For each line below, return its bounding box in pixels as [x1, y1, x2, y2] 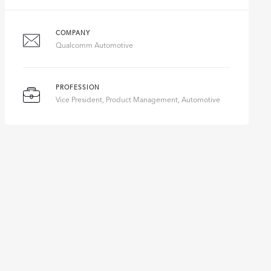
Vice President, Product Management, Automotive [56, 97, 221, 104]
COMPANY [56, 30, 91, 36]
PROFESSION [56, 85, 100, 91]
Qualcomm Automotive [56, 42, 134, 50]
